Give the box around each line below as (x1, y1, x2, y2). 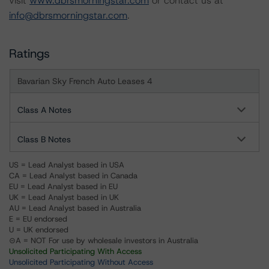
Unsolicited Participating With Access (9, 246, 142, 256)
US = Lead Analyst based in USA (9, 160, 124, 170)
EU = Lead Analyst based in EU (9, 181, 118, 192)
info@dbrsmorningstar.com (9, 9, 127, 22)
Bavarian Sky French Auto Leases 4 (17, 76, 153, 86)
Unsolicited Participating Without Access (9, 257, 153, 267)
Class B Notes (17, 134, 71, 145)
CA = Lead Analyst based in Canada (9, 171, 138, 181)
